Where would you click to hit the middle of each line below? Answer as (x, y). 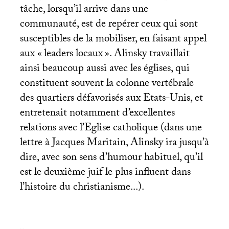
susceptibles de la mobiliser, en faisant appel (113, 40)
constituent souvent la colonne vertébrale (107, 84)
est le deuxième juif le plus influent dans (105, 173)
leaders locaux (73, 54)
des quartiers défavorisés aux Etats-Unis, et (111, 99)
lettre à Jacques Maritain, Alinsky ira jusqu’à (114, 143)
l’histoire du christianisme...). (82, 188)
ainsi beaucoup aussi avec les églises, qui (105, 69)
